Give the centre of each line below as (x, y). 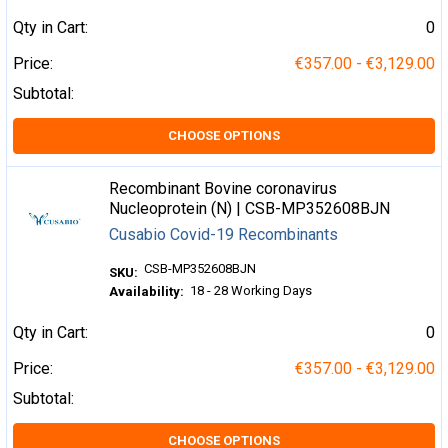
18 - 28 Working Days (251, 290)
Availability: (147, 292)
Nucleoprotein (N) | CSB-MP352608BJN (250, 208)
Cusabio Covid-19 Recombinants (224, 234)
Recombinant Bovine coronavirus (223, 188)
